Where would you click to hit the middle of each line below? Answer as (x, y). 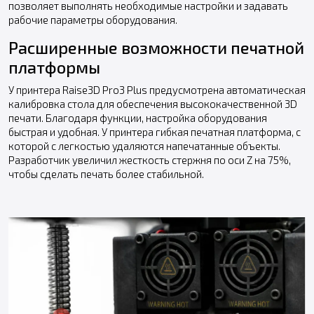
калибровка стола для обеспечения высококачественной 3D (153, 104)
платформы (54, 68)
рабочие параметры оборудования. (93, 20)
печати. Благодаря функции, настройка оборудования (138, 118)
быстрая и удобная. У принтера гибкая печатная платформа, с (155, 132)
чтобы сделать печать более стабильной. (106, 174)
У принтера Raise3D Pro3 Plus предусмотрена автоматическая (157, 90)
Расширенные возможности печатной (156, 48)
